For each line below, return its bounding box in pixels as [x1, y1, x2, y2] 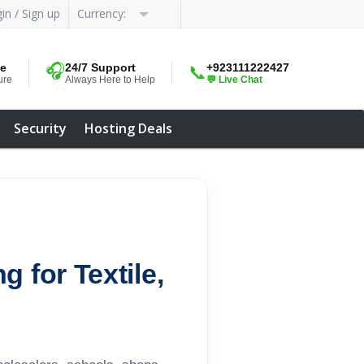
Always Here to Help [65, 74, 155, 85]
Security [14, 119, 67, 137]
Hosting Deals [84, 119, 172, 137]
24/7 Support [65, 61, 136, 74]
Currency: [77, 5, 129, 21]
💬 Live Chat [206, 74, 262, 85]
